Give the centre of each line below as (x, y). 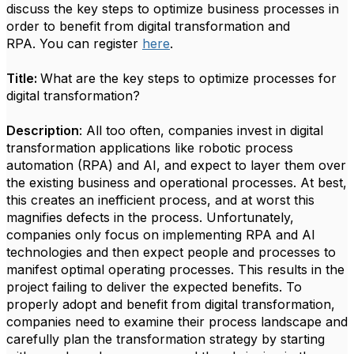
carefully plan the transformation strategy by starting (166, 339)
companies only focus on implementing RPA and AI (161, 235)
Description (43, 130)
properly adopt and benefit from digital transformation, (171, 304)
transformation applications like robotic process (150, 148)
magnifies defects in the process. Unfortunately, (150, 217)
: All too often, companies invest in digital (201, 130)
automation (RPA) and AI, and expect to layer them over (176, 165)
